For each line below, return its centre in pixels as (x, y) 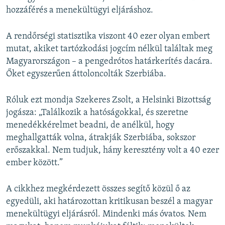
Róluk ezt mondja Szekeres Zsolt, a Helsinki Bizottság (108, 100)
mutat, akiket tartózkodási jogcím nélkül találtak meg (109, 49)
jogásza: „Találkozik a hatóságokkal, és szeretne (97, 113)
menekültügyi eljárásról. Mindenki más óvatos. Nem (106, 214)
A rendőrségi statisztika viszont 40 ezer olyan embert (108, 37)
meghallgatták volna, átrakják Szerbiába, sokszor (101, 138)
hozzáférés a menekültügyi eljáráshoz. (80, 11)
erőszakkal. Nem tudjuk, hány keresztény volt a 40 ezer (113, 151)
